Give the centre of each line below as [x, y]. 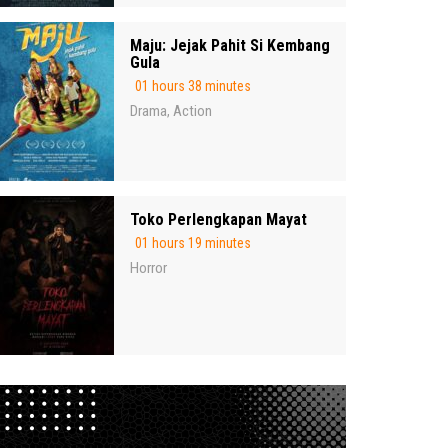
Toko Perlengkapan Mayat [218, 220]
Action [192, 111]
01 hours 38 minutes [193, 86]
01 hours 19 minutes [193, 243]
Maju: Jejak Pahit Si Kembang [230, 46]
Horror [148, 268]
